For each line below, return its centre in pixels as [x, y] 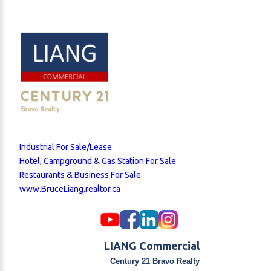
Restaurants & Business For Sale [80, 175]
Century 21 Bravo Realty [155, 261]
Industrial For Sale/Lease [66, 147]
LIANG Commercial [152, 245]
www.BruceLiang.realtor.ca [70, 188]
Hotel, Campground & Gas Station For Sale [98, 161]
